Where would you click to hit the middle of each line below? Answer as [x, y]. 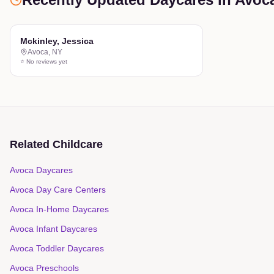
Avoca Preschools [44, 268]
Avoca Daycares [41, 170]
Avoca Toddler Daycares [57, 248]
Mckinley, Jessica [57, 41]
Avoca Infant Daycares [54, 229]
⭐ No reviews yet [44, 61]
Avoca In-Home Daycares [59, 209]
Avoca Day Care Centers [58, 190]
